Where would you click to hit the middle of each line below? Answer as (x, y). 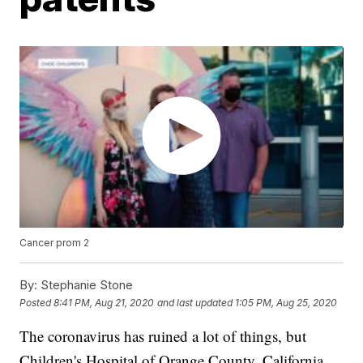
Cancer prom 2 (55, 243)
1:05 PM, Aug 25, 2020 (286, 302)
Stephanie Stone (85, 285)
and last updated (195, 302)
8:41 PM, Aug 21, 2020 (104, 302)
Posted (37, 302)
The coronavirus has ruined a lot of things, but (163, 336)
